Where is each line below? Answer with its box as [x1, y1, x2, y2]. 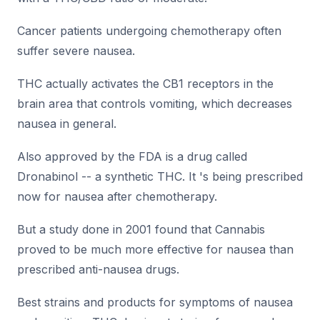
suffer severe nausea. [17, 44, 135, 59]
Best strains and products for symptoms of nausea [17, 295, 293, 310]
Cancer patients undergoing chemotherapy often [17, 24, 281, 39]
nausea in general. [17, 116, 116, 131]
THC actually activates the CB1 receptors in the [17, 76, 274, 91]
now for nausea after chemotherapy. [17, 189, 217, 204]
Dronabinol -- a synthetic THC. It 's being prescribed [17, 169, 303, 184]
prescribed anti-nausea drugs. [17, 262, 179, 277]
